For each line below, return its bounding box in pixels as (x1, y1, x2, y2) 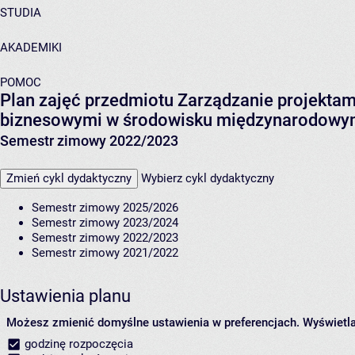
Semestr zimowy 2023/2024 (32, 216, 178, 231)
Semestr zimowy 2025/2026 (32, 200, 178, 216)
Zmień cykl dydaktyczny (6, 171, 132, 186)
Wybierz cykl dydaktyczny (141, 171, 274, 186)
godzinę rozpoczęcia (21, 337, 133, 352)
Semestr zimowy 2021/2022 (32, 246, 178, 261)
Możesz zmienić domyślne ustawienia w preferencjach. (6, 315, 300, 330)
